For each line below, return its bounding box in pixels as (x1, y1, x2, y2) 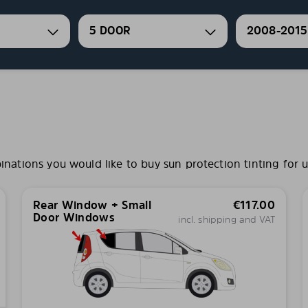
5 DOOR (89, 23, 131, 38)
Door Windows (32, 210, 115, 225)
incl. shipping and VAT (178, 212, 275, 225)
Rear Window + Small (32, 197, 152, 212)
